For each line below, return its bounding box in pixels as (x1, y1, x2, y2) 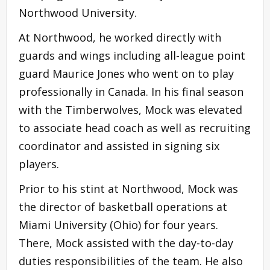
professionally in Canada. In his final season (19, 84, 243, 99)
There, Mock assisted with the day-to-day (19, 235, 233, 250)
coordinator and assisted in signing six (19, 138, 219, 153)
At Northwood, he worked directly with (19, 30, 221, 45)
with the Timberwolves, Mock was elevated (19, 102, 242, 117)
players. (19, 156, 59, 171)
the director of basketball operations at (19, 199, 227, 214)
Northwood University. (19, 5, 137, 20)
